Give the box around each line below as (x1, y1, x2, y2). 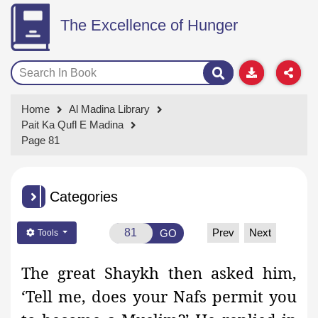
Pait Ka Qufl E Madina (21, 119, 124, 131)
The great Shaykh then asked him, (21, 262, 297, 284)
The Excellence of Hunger (60, 16, 238, 35)
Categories (50, 189, 118, 205)
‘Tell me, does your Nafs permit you (21, 285, 297, 307)
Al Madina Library (69, 103, 150, 116)
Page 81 (21, 134, 60, 147)
